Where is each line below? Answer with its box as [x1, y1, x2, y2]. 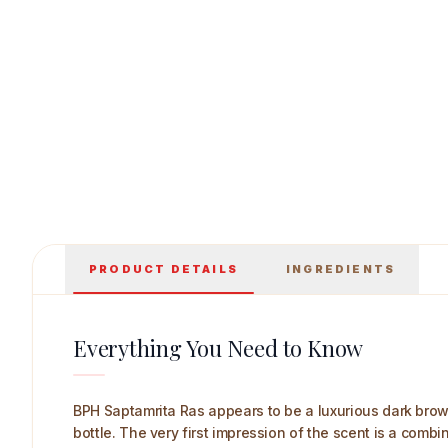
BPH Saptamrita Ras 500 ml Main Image [96, 170, 401, 190]
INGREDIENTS [286, 262, 396, 276]
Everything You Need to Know [73, 333, 364, 363]
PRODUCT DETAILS [89, 262, 238, 276]
